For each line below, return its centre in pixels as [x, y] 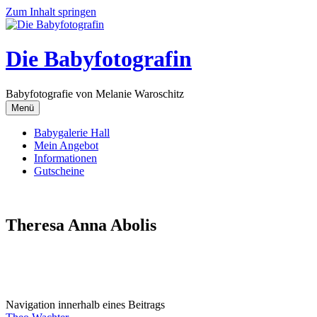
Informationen [65, 158]
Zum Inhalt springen [51, 12]
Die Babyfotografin [99, 59]
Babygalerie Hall [72, 132]
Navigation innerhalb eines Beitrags [85, 304]
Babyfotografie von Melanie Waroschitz [95, 93]
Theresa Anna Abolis [81, 225]
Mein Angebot [66, 145]
